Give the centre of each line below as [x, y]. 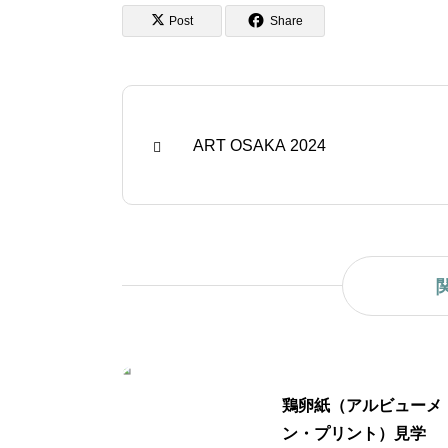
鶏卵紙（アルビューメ [362, 405]
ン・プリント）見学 [354, 433]
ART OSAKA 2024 [259, 146]
